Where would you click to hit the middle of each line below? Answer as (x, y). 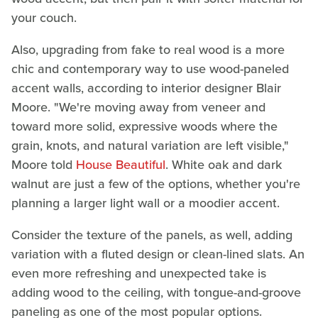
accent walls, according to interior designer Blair (146, 88)
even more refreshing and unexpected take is (139, 273)
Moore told (44, 164)
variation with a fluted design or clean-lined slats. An (158, 254)
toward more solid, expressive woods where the (144, 126)
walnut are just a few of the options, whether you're (156, 183)
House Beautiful (121, 164)
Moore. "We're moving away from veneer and (138, 107)
